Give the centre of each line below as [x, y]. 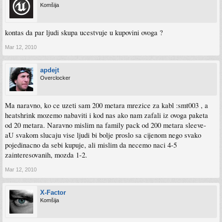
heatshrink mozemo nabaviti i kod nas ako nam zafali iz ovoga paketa [107, 115]
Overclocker [55, 78]
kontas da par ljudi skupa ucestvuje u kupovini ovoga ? [84, 32]
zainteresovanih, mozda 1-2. [46, 155]
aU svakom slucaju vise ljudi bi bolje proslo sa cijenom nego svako [103, 135]
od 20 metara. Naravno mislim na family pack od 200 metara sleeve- [106, 125]
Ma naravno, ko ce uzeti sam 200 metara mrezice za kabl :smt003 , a [107, 105]
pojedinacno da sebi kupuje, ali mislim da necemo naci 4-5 [91, 145]
